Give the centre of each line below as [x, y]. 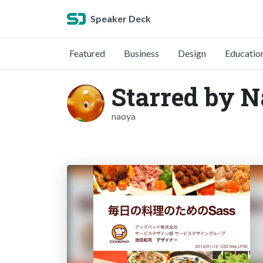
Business [141, 53]
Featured [87, 53]
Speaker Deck [121, 18]
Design [192, 53]
